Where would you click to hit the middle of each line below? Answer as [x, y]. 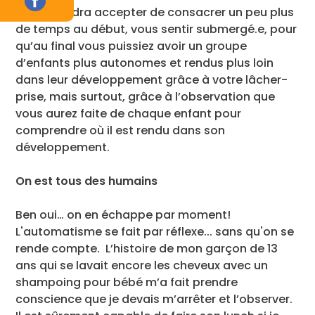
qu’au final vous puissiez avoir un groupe [131, 46]
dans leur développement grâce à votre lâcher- [152, 79]
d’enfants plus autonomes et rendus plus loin [145, 63]
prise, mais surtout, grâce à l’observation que [146, 96]
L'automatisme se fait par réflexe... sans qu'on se [155, 231]
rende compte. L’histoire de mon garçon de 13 [147, 248]
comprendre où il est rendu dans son [121, 130]
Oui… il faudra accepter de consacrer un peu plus [155, 12]
